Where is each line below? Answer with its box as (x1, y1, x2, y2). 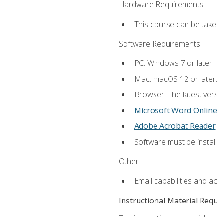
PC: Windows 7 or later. (134, 58, 214, 69)
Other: (118, 156, 140, 167)
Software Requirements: (118, 38, 201, 49)
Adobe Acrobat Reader (134, 121, 216, 132)
